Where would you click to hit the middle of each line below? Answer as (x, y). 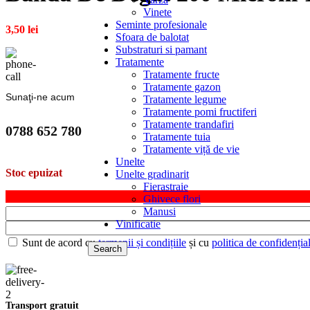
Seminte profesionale (161, 24)
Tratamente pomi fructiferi (200, 111)
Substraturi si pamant (161, 49)
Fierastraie (166, 186)
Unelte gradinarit (152, 174)
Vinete (157, 12)
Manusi (159, 211)
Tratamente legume (185, 99)
